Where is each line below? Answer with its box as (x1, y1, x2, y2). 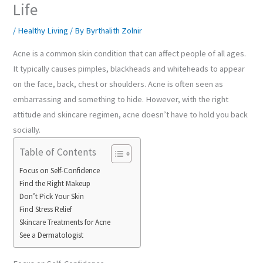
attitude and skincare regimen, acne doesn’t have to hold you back (13, 109, 248, 120)
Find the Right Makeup (19, 178, 91, 188)
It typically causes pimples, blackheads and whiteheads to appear (13, 63, 245, 74)
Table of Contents (19, 145, 97, 159)
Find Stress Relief (19, 204, 72, 214)
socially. (13, 124, 41, 135)
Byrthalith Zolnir (86, 25, 143, 36)
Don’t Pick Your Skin (19, 191, 85, 201)
